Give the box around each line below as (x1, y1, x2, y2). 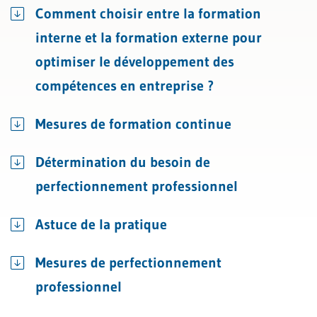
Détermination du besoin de (35, 154, 210, 171)
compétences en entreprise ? (35, 77, 214, 94)
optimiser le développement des (35, 53, 234, 70)
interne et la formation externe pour (35, 29, 262, 46)
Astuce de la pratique (35, 216, 167, 233)
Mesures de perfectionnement (35, 254, 221, 271)
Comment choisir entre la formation (35, 5, 261, 22)
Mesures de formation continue (35, 115, 231, 132)
